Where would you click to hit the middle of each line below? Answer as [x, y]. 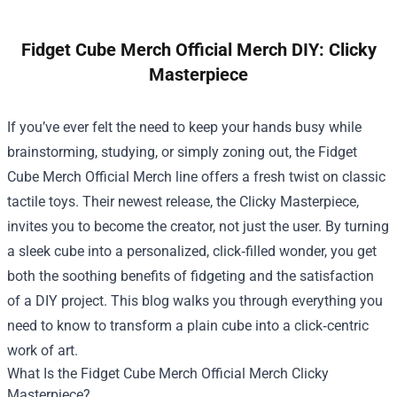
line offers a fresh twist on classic [279, 176]
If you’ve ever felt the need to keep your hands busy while [184, 127]
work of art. [43, 350]
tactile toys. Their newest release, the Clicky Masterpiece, [183, 201]
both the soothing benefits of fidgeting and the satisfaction [191, 276]
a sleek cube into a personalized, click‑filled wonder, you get [192, 251]
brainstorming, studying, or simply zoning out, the [163, 152]
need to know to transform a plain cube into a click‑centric [188, 325]
